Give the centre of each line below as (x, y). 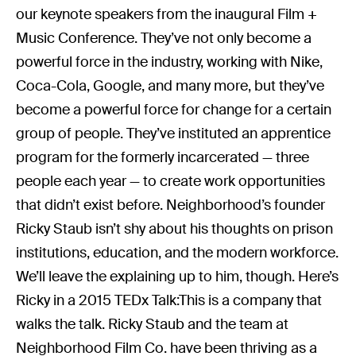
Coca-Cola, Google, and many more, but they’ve (170, 85)
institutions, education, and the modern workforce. (178, 252)
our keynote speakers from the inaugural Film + (167, 14)
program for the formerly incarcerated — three (163, 157)
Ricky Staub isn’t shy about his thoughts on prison (175, 228)
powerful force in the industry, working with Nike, (170, 62)
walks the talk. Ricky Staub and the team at (153, 324)
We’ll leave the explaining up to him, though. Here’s (178, 276)
